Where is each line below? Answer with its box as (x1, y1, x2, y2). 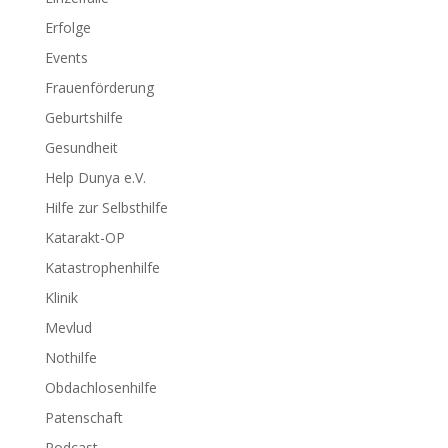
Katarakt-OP (44, 228, 125, 247)
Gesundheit (44, 138, 118, 157)
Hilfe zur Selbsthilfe (44, 198, 168, 217)
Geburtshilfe (44, 108, 123, 127)
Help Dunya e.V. (44, 168, 146, 187)
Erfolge (44, 18, 91, 37)
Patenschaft (44, 408, 123, 427)
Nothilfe (44, 348, 97, 367)
